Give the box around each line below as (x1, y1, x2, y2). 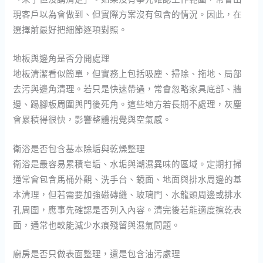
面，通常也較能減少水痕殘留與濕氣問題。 (13, 218, 181, 231)
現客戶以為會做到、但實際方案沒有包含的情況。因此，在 (13, 8, 242, 20)
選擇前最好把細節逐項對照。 (13, 23, 128, 35)
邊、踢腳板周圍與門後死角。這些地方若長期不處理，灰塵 (13, 98, 242, 110)
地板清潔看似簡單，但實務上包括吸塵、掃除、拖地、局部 (13, 68, 242, 80)
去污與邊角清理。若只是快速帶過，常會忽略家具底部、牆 (13, 83, 242, 95)
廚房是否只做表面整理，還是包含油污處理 (13, 247, 181, 259)
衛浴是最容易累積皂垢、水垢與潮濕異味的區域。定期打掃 (13, 157, 242, 170)
